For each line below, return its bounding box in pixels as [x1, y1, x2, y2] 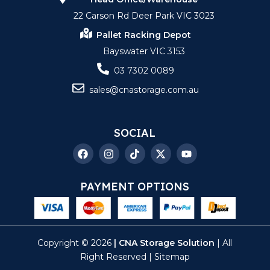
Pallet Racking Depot [96, 30, 192, 41]
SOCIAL [114, 126, 156, 140]
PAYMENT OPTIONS [80, 180, 190, 194]
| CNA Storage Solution [114, 237, 215, 248]
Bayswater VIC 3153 [102, 46, 185, 57]
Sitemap [154, 251, 190, 262]
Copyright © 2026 [37, 237, 115, 248]
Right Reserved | [80, 251, 154, 262]
